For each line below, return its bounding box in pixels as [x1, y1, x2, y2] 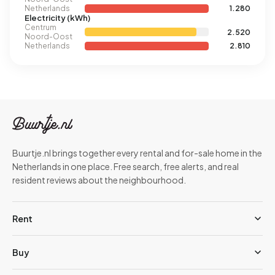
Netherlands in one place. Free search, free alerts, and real [12, 161, 239, 172]
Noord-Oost [25, 32, 72, 41]
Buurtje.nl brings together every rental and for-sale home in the [12, 147, 262, 158]
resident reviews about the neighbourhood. [12, 174, 186, 185]
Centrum [25, 23, 56, 32]
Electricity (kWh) [25, 13, 90, 23]
